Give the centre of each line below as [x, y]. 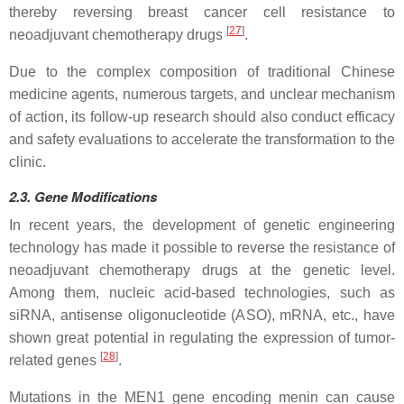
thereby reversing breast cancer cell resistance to [202, 12]
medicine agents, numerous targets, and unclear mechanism [202, 94]
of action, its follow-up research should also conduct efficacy [202, 116]
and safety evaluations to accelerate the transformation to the [202, 139]
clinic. [28, 161]
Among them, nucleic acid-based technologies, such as [202, 292]
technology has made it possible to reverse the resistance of [202, 247]
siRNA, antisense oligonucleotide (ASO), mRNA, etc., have [202, 315]
